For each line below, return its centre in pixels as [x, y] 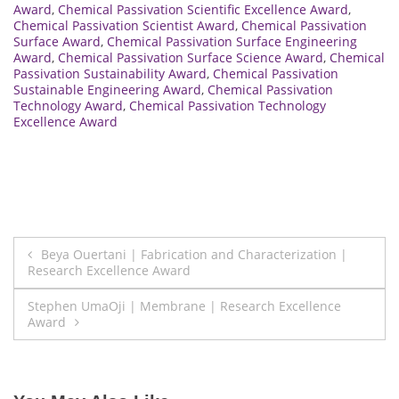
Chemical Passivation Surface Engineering [232, 41]
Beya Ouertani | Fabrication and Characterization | [194, 254]
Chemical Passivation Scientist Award [124, 25]
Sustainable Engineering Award [107, 89]
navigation [78, 290]
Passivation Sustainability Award [110, 73]
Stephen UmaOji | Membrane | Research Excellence [184, 305]
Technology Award [68, 105]
